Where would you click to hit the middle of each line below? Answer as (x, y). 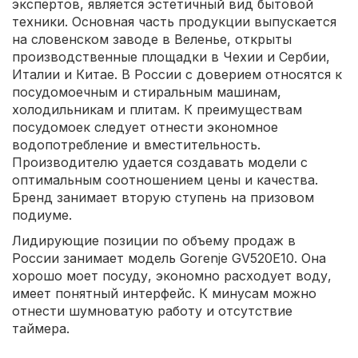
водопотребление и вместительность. (136, 145)
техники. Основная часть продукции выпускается (174, 22)
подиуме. (42, 215)
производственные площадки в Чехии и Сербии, (171, 57)
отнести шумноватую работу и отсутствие (152, 311)
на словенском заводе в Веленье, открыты (152, 40)
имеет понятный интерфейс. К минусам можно (164, 294)
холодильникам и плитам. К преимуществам (157, 110)
